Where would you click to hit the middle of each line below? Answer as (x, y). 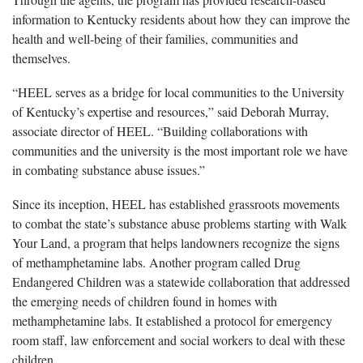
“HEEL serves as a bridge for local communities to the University (178, 92)
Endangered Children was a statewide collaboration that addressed (181, 281)
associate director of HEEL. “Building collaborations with (160, 130)
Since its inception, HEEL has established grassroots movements (176, 203)
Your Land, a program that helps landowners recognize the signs (176, 242)
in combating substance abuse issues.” (109, 169)
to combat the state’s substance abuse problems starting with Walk (179, 223)
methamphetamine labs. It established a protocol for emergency (172, 320)
